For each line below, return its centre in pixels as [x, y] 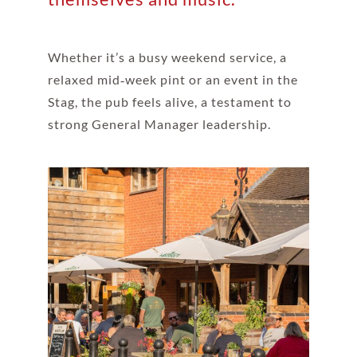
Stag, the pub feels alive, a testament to [169, 101]
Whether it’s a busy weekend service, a [167, 57]
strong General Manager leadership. [159, 124]
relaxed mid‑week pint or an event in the [173, 79]
